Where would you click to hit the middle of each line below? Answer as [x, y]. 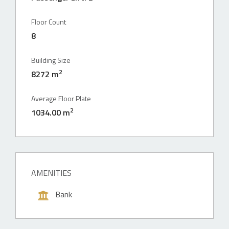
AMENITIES [51, 173]
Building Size [51, 60]
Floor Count [49, 22]
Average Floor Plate [61, 98]
